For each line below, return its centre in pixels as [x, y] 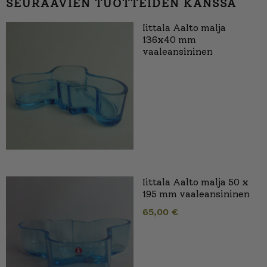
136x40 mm [169, 40]
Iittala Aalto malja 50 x [195, 182]
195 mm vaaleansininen [196, 194]
